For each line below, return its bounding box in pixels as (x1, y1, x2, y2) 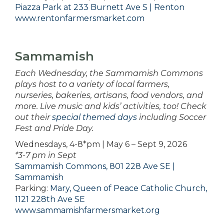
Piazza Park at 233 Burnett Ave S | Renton (15, 2, 184, 12)
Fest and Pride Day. (15, 123, 93, 133)
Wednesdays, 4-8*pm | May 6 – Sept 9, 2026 (15, 139, 187, 149)
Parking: (15, 183, 50, 193)
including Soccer (137, 112, 206, 122)
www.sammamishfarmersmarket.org (15, 205, 160, 215)
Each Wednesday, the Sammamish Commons (15, 68, 203, 78)
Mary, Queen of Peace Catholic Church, (50, 183, 207, 193)
